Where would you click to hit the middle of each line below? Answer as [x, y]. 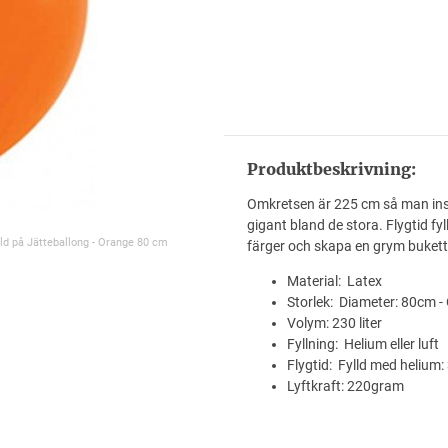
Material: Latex [334, 281]
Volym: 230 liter [334, 323]
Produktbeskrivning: [331, 169]
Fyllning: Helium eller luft [362, 344]
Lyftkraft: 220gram [345, 386]
